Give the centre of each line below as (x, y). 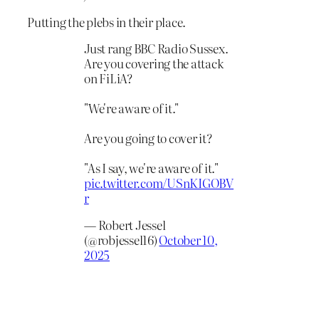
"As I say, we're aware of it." (151, 168)
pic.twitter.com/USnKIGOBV (159, 183)
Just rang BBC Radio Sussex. (156, 48)
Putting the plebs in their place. (107, 21)
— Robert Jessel (125, 225)
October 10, (188, 240)
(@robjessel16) (122, 240)
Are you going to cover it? (148, 138)
